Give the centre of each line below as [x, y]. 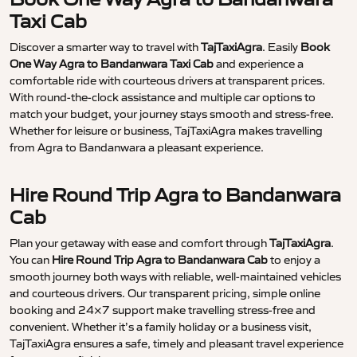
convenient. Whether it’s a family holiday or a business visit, [161, 327]
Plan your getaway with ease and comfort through [139, 243]
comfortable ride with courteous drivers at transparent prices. [167, 81]
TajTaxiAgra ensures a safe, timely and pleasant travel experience [177, 344]
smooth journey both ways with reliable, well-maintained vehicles [175, 277]
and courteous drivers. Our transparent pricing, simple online [165, 294]
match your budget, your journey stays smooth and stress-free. [172, 114]
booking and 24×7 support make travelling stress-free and [163, 310]
